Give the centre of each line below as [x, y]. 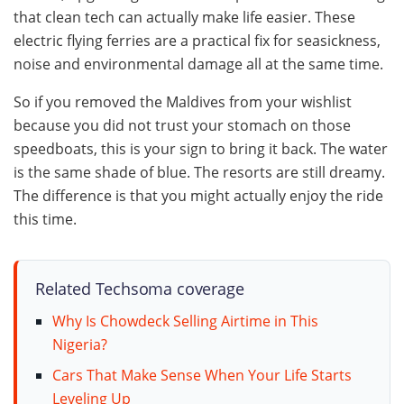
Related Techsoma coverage [140, 288]
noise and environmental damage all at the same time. [198, 64]
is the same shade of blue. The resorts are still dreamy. [199, 173]
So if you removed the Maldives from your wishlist [183, 102]
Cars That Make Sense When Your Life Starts [202, 375]
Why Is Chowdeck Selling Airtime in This [186, 321]
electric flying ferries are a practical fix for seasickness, [197, 41]
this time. [45, 220]
